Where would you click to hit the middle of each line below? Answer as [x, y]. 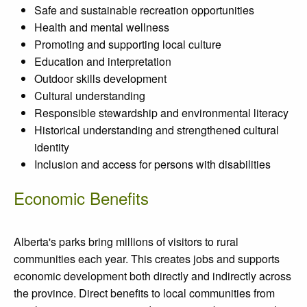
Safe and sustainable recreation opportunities [144, 10]
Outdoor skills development [100, 78]
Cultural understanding [90, 95]
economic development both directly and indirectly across [152, 275]
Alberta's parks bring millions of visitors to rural [126, 241]
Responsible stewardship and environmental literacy [161, 112]
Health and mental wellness [102, 27]
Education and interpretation [103, 61]
